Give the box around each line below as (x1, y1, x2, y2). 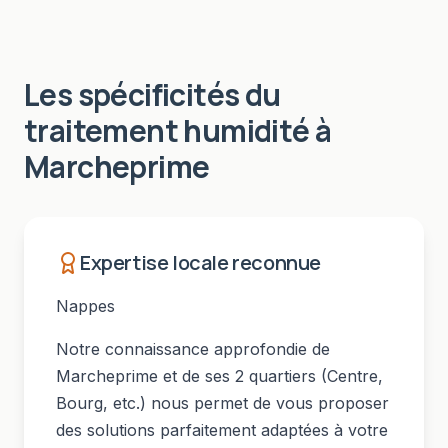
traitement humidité (24, 110, 310, 151)
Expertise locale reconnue (80, 249, 321, 276)
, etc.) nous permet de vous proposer (103, 393, 389, 413)
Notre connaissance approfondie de (56, 339, 330, 359)
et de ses (158, 366, 235, 386)
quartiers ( (244, 366, 327, 386)
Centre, (327, 366, 383, 386)
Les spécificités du (24, 74, 281, 115)
